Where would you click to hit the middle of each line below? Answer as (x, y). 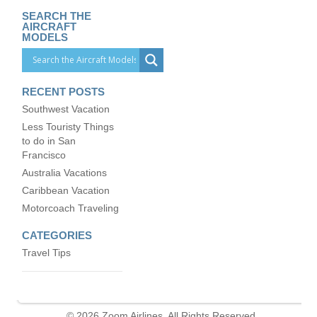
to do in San (49, 141)
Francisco (44, 155)
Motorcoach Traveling (71, 208)
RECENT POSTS (64, 91)
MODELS (45, 37)
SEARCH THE (57, 16)
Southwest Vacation (66, 109)
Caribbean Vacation (66, 190)
